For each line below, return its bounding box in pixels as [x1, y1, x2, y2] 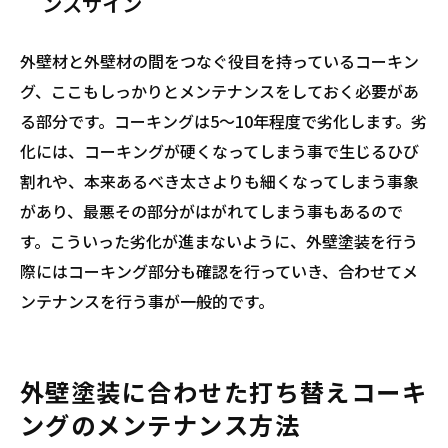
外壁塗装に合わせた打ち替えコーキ [20, 374, 428, 409]
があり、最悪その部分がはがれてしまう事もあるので [20, 199, 403, 223]
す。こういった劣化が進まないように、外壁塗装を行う [20, 229, 418, 253]
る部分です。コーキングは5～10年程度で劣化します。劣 [20, 109, 427, 133]
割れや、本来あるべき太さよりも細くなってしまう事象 [20, 169, 419, 193]
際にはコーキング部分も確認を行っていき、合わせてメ [20, 259, 418, 283]
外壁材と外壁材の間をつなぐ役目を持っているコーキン [20, 49, 419, 73]
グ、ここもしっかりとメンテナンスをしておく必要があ [20, 79, 419, 103]
